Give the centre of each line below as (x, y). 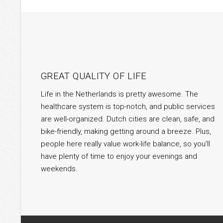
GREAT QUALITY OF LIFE (94, 76)
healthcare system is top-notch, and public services (128, 107)
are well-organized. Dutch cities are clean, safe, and (128, 119)
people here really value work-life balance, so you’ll (125, 144)
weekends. (59, 169)
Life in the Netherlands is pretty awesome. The (119, 94)
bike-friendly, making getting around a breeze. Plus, (126, 132)
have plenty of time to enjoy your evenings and (119, 157)
